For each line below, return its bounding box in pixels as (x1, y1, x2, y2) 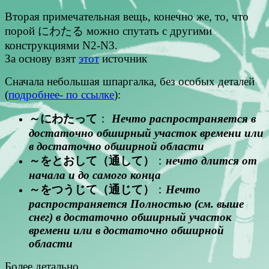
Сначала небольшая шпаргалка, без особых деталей (5, 74, 255, 88)
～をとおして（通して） (29, 154, 154, 167)
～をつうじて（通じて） (29, 183, 154, 196)
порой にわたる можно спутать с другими (5, 24, 212, 37)
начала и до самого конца (29, 168, 161, 181)
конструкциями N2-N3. (5, 38, 118, 52)
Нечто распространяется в (112, 112, 256, 125)
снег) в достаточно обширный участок (29, 210, 232, 223)
